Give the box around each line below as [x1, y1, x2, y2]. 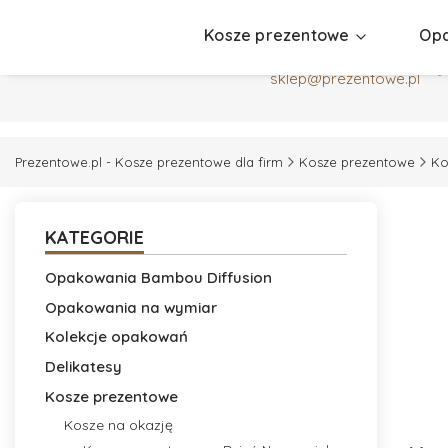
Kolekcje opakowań [45, 327, 188, 347]
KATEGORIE [45, 225, 144, 249]
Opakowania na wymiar [45, 297, 217, 317]
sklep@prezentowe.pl [270, 68, 420, 88]
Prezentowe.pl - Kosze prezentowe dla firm [15, 154, 283, 171]
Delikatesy [45, 357, 122, 377]
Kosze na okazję [63, 415, 173, 434]
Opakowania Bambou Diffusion [45, 267, 272, 287]
